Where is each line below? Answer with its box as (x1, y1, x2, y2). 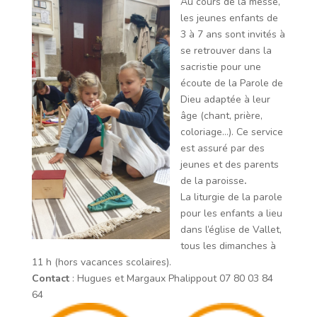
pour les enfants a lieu (180, 207, 282, 220)
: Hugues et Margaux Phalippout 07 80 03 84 (69, 272, 273, 285)
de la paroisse (180, 174, 244, 188)
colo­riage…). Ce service (180, 125, 283, 139)
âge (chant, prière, (180, 109, 263, 122)
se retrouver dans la (180, 44, 272, 57)
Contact (31, 272, 69, 285)
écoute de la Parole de (180, 76, 283, 90)
